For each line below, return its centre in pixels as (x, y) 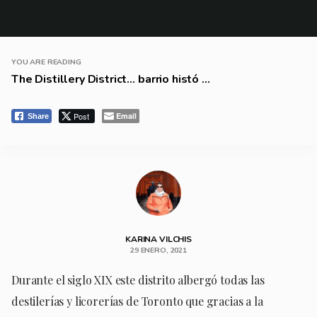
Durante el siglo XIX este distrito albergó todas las (138, 279)
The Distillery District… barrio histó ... (111, 79)
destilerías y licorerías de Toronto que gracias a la (137, 301)
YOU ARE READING (46, 62)
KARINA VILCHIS (158, 239)
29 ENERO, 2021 (158, 250)
